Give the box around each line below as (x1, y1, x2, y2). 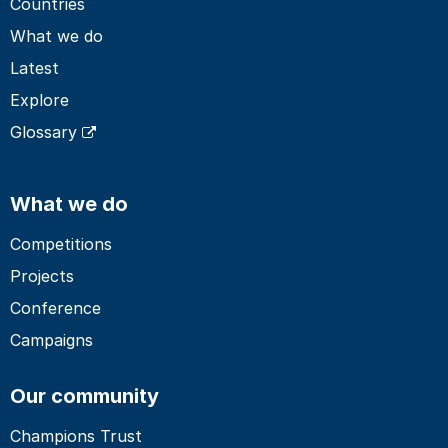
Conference (10, 297, 101, 318)
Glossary (10, 121, 82, 142)
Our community (10, 383, 159, 408)
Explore (10, 89, 69, 110)
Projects (10, 265, 74, 286)
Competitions (10, 233, 112, 254)
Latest (10, 57, 59, 78)
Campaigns (10, 329, 93, 350)
